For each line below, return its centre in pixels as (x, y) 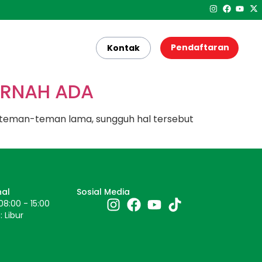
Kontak (123, 48)
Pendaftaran (200, 47)
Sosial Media (104, 192)
